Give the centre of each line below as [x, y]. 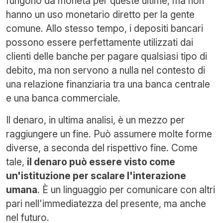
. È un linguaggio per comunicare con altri [126, 189]
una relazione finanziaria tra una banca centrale [108, 84]
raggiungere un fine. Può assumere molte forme [109, 134]
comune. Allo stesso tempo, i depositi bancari [105, 28]
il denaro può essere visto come [101, 162]
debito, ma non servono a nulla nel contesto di [106, 70]
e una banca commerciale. [63, 98]
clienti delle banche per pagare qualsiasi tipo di [107, 56]
